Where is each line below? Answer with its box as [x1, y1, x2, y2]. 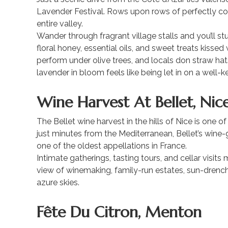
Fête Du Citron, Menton [37, 202, 202, 221]
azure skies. [37, 177, 79, 187]
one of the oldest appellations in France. [37, 140, 187, 151]
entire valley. [37, 19, 85, 29]
